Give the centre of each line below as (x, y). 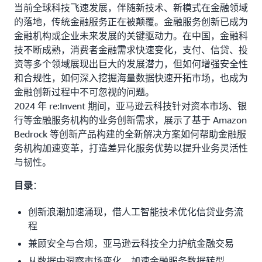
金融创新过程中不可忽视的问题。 (84, 92)
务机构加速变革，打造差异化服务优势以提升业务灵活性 (131, 148)
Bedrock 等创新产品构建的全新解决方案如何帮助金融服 (130, 134)
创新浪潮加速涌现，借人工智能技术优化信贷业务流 (136, 212)
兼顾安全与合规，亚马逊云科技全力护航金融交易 (131, 244)
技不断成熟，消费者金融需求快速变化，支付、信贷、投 (131, 50)
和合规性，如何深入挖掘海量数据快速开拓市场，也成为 (131, 78)
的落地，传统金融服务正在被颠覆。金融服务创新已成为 (131, 22)
